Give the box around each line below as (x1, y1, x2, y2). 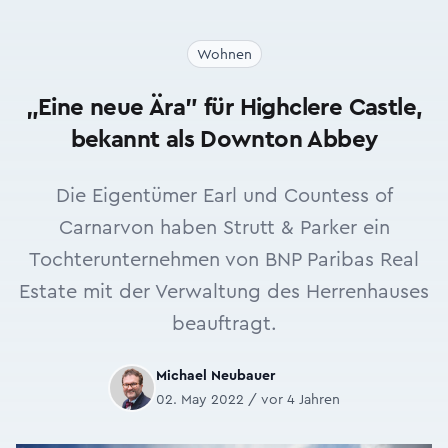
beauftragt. (171, 314, 277, 334)
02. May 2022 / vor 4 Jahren (156, 393, 340, 407)
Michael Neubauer (156, 369, 275, 383)
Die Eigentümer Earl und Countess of (55, 186, 393, 206)
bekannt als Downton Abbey (70, 128, 378, 152)
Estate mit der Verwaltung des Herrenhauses (19, 282, 429, 302)
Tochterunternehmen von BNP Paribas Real (29, 250, 419, 270)
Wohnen (196, 48, 252, 62)
